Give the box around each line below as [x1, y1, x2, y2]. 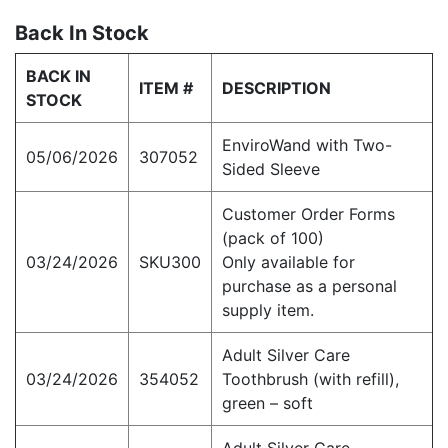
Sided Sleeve [222, 159, 320, 180]
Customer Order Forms [222, 204, 395, 225]
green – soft [222, 393, 313, 414]
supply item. [222, 300, 314, 321]
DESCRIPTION [222, 78, 331, 99]
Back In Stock [15, 21, 149, 46]
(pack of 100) [222, 228, 324, 249]
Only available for [222, 252, 355, 273]
